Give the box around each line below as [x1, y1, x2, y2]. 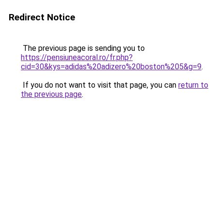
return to [178, 80, 208, 90]
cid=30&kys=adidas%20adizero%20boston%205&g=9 [21, 62, 201, 71]
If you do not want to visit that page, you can [21, 80, 178, 90]
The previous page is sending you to [21, 44, 145, 53]
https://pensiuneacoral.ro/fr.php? [21, 53, 133, 62]
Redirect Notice [9, 12, 75, 23]
